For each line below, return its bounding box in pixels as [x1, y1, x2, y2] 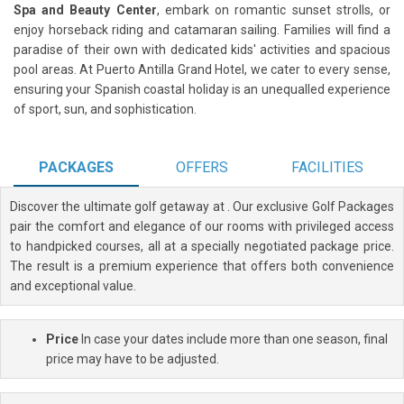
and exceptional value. [10, 278, 136, 293]
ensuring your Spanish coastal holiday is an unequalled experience [14, 81, 390, 96]
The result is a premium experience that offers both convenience [10, 258, 394, 273]
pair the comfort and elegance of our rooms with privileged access [10, 218, 394, 234]
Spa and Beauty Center [14, 2, 157, 17]
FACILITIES [291, 158, 364, 176]
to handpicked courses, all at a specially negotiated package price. [10, 238, 394, 253]
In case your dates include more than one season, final [78, 331, 388, 346]
